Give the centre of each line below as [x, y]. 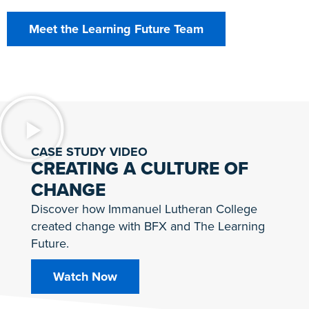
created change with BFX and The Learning [148, 226]
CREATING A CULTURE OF [139, 168]
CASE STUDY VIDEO [89, 151]
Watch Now [85, 276]
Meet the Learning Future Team [116, 29]
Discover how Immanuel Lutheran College [144, 209]
